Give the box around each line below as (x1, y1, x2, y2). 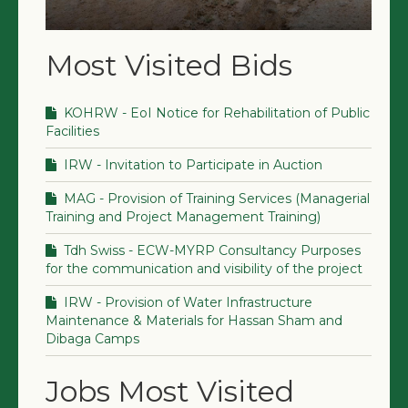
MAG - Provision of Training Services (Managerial (60, 190, 370, 208)
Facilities (46, 123, 99, 140)
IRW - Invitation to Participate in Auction (60, 157, 322, 174)
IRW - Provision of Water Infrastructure (60, 294, 312, 311)
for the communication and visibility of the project (46, 260, 362, 278)
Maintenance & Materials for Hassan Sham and (46, 312, 342, 330)
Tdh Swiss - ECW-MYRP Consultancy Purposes (60, 242, 361, 260)
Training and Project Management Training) (46, 209, 321, 226)
